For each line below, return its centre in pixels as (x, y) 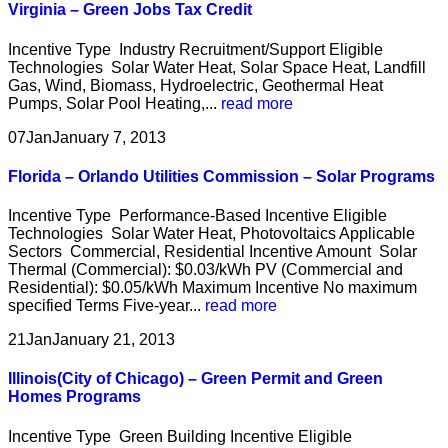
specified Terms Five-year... (106, 306)
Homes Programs (74, 397)
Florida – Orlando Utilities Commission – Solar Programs (221, 176)
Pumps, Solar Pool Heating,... (114, 103)
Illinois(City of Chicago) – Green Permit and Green (195, 379)
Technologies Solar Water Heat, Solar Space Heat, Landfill (217, 67)
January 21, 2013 (113, 340)
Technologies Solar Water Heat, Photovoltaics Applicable (211, 234)
